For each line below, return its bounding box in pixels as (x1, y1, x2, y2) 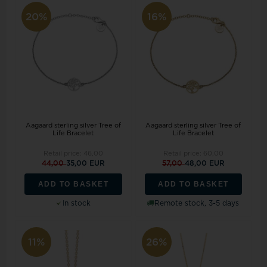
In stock (63, 199, 91, 207)
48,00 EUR (184, 159, 225, 167)
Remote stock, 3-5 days (154, 199, 240, 207)
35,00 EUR (66, 159, 105, 167)
